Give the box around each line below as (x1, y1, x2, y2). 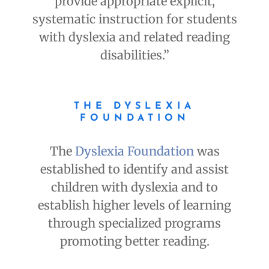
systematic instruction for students (32, 11, 237, 27)
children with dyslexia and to (51, 180, 218, 195)
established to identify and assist (40, 162, 229, 177)
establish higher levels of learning (38, 198, 231, 213)
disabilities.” (100, 47, 169, 63)
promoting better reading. (59, 234, 210, 249)
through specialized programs (48, 216, 221, 231)
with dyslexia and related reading (39, 29, 230, 45)
